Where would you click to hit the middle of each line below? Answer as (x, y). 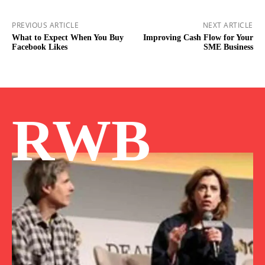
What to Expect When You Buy (68, 38)
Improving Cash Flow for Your (198, 38)
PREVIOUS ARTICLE (45, 25)
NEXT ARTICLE (228, 25)
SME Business (228, 47)
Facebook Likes (40, 47)
